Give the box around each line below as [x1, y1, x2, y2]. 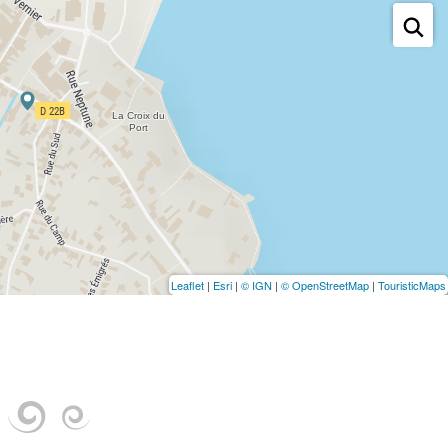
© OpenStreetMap [281, 277, 369, 294]
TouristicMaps [378, 277, 446, 294]
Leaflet [171, 277, 204, 294]
